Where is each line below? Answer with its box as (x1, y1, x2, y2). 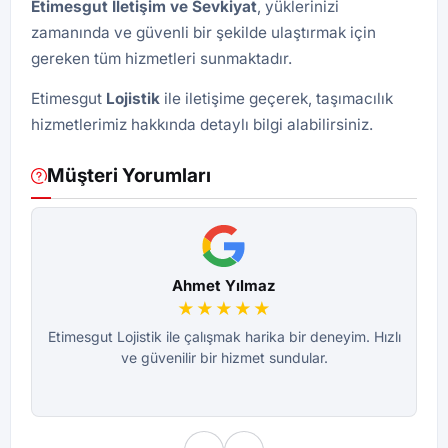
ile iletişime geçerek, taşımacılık (160, 89, 393, 108)
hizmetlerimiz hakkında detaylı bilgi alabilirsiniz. (31, 115, 373, 134)
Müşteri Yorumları (47, 164, 211, 187)
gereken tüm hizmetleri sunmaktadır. (31, 49, 292, 68)
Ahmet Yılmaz (172, 276, 276, 295)
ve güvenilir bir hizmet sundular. (120, 349, 328, 366)
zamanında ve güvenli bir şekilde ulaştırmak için (31, 23, 376, 42)
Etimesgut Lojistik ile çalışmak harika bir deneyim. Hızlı (47, 328, 401, 345)
